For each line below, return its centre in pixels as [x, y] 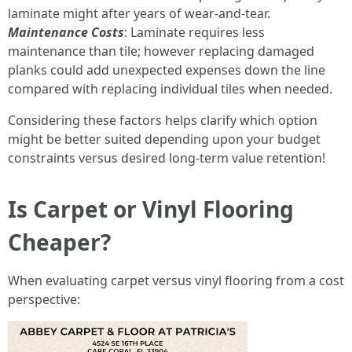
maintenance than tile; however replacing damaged [161, 51]
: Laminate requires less [194, 32]
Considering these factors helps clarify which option [163, 120]
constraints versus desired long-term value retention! [167, 158]
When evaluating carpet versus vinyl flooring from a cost [176, 280]
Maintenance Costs [66, 32]
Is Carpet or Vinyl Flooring [151, 209]
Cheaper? [59, 242]
